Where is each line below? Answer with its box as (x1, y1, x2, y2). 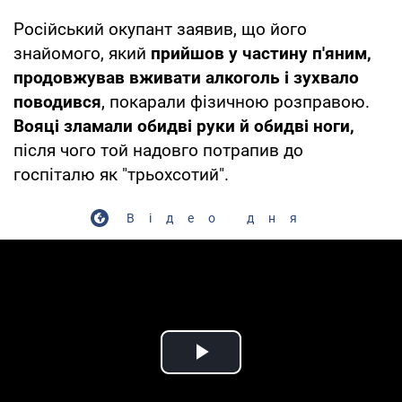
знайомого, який (13, 42, 151, 64)
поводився (13, 91, 101, 112)
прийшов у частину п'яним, (151, 42, 371, 64)
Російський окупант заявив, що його (13, 18, 307, 39)
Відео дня (127, 210, 311, 225)
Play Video (201, 357, 330, 388)
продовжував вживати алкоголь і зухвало (13, 66, 359, 88)
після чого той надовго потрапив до (13, 139, 303, 161)
